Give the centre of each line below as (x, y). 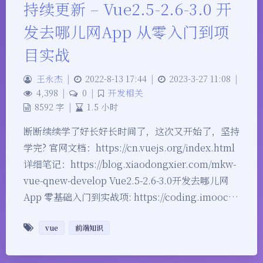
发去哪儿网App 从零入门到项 (127, 31)
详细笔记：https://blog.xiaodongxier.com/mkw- (130, 164)
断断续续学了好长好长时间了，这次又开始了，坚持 (131, 131)
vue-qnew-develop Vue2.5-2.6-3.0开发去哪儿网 (126, 180)
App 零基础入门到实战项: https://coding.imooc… (131, 197)
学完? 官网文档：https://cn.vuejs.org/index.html (129, 147)
